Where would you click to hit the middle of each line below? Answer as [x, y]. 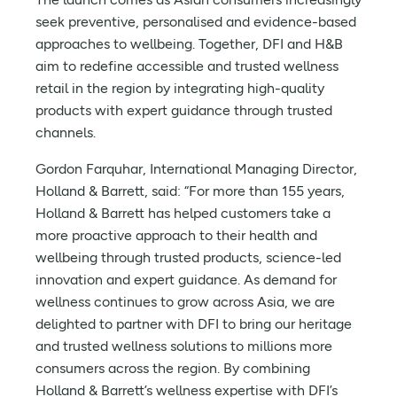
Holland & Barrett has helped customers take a [183, 213]
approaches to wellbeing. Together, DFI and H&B [189, 44]
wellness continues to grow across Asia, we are [185, 302]
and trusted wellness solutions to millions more [184, 346]
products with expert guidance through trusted [184, 110]
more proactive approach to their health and [176, 235]
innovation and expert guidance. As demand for [186, 280]
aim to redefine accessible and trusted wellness [187, 66]
